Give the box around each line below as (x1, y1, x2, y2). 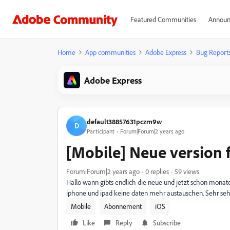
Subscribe (153, 218, 181, 227)
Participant (87, 127, 114, 135)
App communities (85, 48, 136, 56)
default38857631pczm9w (87, 117, 162, 126)
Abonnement (104, 202, 142, 210)
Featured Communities (130, 15, 196, 24)
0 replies (145, 167, 169, 176)
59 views (175, 167, 199, 176)
